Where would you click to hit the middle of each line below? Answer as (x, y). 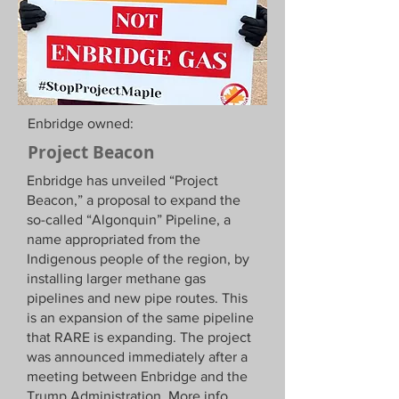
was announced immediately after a (137, 357)
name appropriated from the (114, 239)
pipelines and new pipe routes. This (137, 298)
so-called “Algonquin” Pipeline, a (129, 220)
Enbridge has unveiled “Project (122, 180)
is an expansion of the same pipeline (140, 318)
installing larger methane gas (116, 278)
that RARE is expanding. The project (139, 337)
